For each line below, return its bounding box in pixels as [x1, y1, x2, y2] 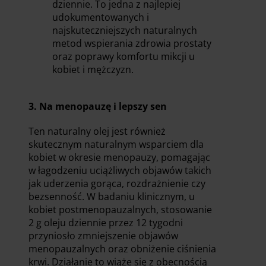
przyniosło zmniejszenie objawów [28, 229, 178, 242]
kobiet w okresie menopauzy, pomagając [28, 150, 210, 164]
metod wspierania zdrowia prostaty [52, 36, 211, 50]
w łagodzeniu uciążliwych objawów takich [28, 163, 211, 177]
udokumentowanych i [52, 10, 149, 24]
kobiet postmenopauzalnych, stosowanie [28, 202, 212, 216]
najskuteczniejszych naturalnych [52, 23, 197, 37]
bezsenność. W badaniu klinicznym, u [28, 189, 195, 203]
